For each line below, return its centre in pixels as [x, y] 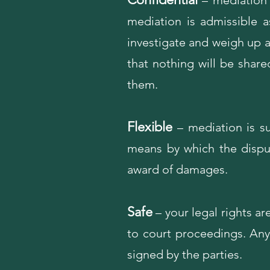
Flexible [152, 127]
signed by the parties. [185, 254]
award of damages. [177, 169]
